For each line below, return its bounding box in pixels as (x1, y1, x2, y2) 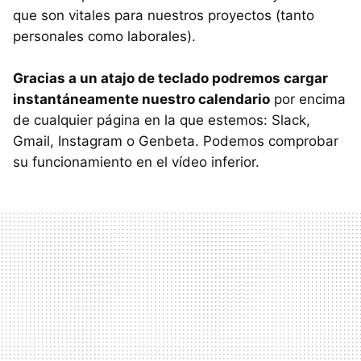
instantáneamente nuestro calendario (13, 91, 270, 108)
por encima (270, 91, 346, 108)
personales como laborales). (13, 28, 196, 45)
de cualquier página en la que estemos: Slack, (13, 112, 310, 129)
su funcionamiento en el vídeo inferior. (13, 154, 259, 171)
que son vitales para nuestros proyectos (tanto (13, 7, 314, 24)
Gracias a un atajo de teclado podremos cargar (13, 70, 328, 87)
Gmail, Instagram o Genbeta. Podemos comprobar (13, 133, 338, 150)
